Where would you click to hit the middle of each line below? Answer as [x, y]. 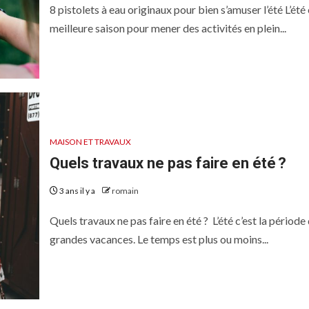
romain [125, 191]
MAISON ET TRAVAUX [90, 142]
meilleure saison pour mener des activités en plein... [168, 28]
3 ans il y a [77, 191]
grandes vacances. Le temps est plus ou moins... [159, 239]
